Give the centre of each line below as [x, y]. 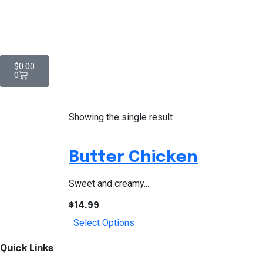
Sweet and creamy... [109, 183]
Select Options [104, 223]
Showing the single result [121, 117]
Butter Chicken [133, 158]
